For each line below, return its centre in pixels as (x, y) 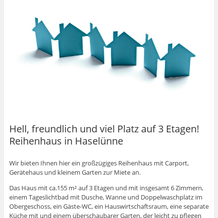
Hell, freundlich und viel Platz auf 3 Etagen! (104, 129)
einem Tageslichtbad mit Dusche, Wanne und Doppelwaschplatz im (106, 197)
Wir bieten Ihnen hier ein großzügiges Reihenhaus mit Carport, (99, 163)
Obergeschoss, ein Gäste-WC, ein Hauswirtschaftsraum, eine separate (109, 206)
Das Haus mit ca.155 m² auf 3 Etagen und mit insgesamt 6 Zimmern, (106, 188)
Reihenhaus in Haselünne (66, 141)
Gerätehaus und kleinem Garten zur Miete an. (75, 172)
